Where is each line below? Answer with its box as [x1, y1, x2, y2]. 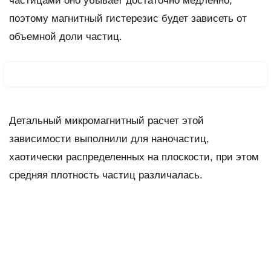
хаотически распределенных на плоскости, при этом [9, 151, 259, 163]
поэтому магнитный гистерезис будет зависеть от [9, 12, 247, 24]
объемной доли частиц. [9, 30, 122, 42]
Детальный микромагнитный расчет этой [9, 114, 204, 126]
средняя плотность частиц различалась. [9, 169, 203, 181]
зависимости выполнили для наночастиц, [9, 132, 209, 145]
